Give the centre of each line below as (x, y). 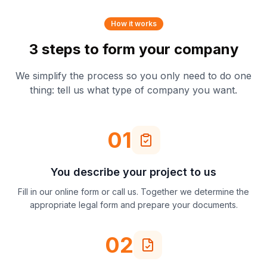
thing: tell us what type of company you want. (133, 90)
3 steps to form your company (133, 49)
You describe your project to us (133, 172)
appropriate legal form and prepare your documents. (133, 205)
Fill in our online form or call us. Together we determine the (133, 192)
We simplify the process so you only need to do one (133, 76)
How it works (133, 24)
